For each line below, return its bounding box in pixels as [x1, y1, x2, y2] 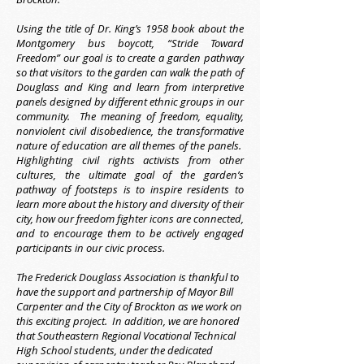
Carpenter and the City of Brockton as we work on [16, 299, 242, 314]
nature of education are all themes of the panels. [16, 138, 244, 153]
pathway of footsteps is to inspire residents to [16, 182, 244, 197]
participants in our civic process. [16, 240, 165, 255]
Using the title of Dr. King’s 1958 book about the [16, 21, 244, 36]
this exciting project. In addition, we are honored [16, 314, 240, 328]
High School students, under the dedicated [16, 343, 213, 357]
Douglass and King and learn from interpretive [16, 80, 244, 94]
